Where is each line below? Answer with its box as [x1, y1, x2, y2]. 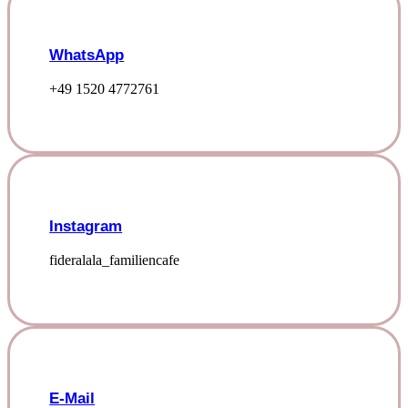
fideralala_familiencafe [49, 252, 180, 269]
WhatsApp [49, 46, 125, 64]
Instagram [49, 218, 123, 236]
